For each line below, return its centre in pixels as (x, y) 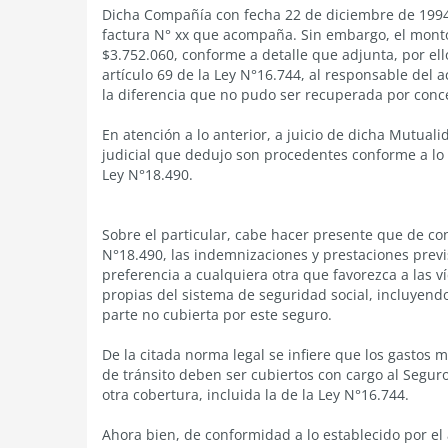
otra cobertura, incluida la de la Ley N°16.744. (255, 394)
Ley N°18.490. (147, 174)
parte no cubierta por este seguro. (217, 314)
